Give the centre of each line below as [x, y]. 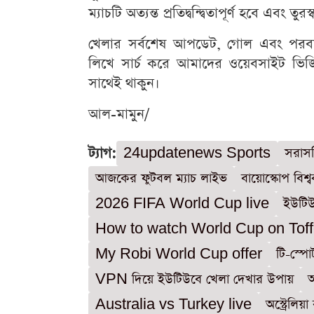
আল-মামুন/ [119, 114]
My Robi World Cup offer [179, 254]
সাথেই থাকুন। [124, 83]
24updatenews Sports [197, 153]
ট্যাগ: [102, 153]
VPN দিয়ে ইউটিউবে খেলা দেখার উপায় [194, 279]
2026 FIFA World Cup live [182, 204]
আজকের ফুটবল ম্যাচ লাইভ [161, 178]
